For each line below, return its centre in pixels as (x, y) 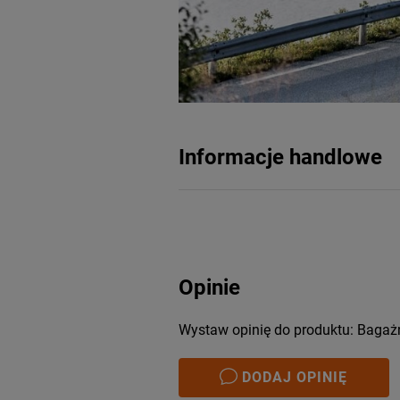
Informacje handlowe (280, 157)
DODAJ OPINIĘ (295, 377)
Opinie (209, 287)
